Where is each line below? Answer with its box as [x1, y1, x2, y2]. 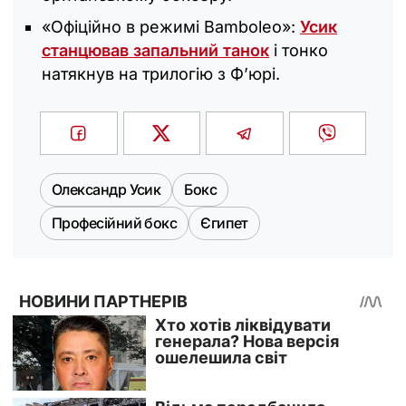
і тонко [269, 41, 328, 61]
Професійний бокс [52, 214, 178, 233]
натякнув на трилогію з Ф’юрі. [42, 64, 280, 84]
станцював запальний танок [42, 41, 269, 61]
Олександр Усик [52, 180, 161, 199]
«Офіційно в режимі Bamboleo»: [42, 17, 300, 37]
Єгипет [200, 214, 248, 233]
